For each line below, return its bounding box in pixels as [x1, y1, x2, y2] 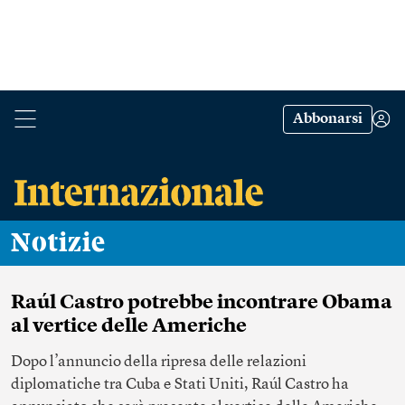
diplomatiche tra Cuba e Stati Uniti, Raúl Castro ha [11, 377, 349, 392]
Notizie [32, 230, 106, 257]
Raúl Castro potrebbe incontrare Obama [11, 293, 392, 313]
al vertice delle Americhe [11, 316, 247, 336]
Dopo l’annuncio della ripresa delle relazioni [11, 354, 306, 370]
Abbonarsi [293, 112, 363, 127]
